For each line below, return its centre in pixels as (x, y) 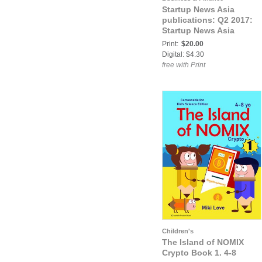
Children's (178, 231)
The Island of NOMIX (203, 242)
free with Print (184, 65)
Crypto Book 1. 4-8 (199, 253)
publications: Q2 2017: (207, 20)
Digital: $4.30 (183, 54)
